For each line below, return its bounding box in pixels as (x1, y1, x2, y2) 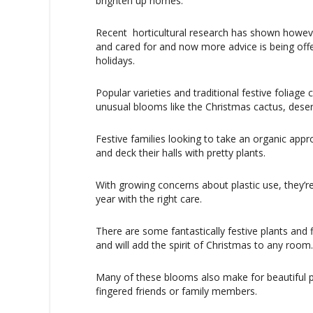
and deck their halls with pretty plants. (96, 145, 265, 159)
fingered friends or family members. (96, 284, 257, 298)
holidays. (96, 53, 135, 67)
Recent (96, 25, 127, 39)
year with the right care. (96, 191, 202, 205)
